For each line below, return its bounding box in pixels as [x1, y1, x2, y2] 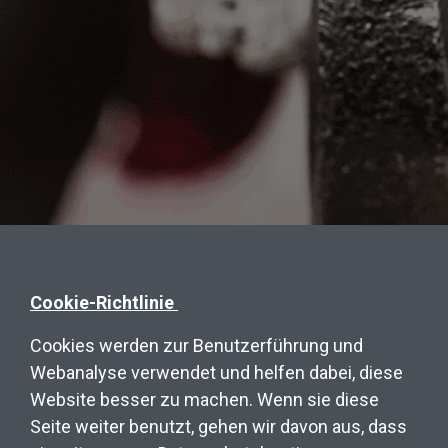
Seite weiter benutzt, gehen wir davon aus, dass [30, 415, 407, 437]
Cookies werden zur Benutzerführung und [30, 334, 363, 356]
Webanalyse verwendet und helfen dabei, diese [30, 361, 403, 383]
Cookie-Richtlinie [30, 291, 174, 313]
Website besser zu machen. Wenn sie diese [30, 388, 379, 410]
